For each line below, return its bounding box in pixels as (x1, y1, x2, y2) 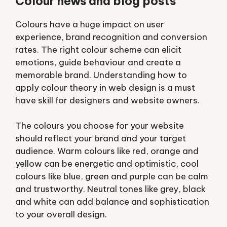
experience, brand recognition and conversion (15, 31, 207, 43)
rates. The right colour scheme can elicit (15, 44, 181, 55)
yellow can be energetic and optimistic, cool (15, 158, 199, 169)
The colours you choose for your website (15, 120, 184, 131)
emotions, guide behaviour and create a (15, 56, 181, 68)
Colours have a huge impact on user (15, 18, 164, 30)
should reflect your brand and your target (15, 133, 186, 144)
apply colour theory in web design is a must (15, 82, 195, 93)
